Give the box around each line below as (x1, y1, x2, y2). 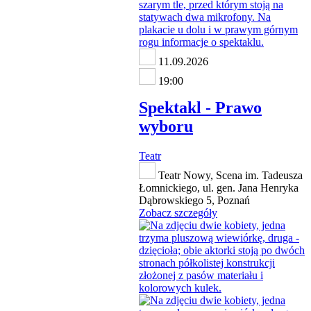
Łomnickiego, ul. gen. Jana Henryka (139, 182, 299, 194)
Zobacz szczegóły (139, 207, 217, 219)
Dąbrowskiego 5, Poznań (139, 194, 250, 207)
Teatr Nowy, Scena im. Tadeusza (155, 169, 303, 182)
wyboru (139, 117, 193, 136)
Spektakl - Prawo (139, 99, 262, 117)
